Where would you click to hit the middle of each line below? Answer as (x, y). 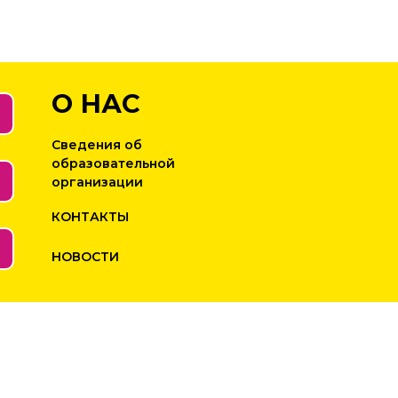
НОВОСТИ (85, 257)
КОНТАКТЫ (90, 217)
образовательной (113, 163)
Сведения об (97, 144)
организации (97, 182)
